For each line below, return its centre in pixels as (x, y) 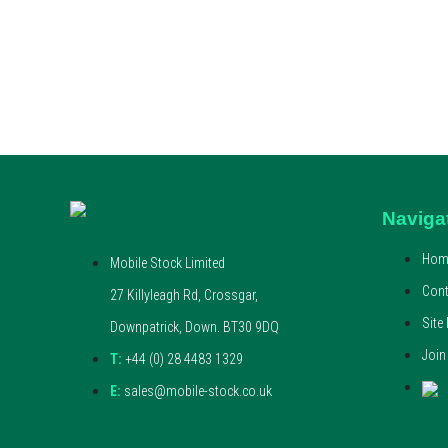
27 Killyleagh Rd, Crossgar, (183, 294)
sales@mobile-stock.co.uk (196, 390)
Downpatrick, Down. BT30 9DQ (194, 326)
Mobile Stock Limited (167, 262)
